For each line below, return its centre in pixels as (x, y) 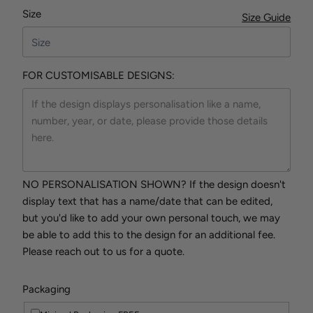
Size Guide (267, 18)
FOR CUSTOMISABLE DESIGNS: (98, 76)
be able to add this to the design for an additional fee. (148, 235)
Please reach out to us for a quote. (103, 252)
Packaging (46, 290)
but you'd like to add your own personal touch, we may (151, 218)
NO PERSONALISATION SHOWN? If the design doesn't (154, 185)
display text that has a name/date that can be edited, (147, 202)
